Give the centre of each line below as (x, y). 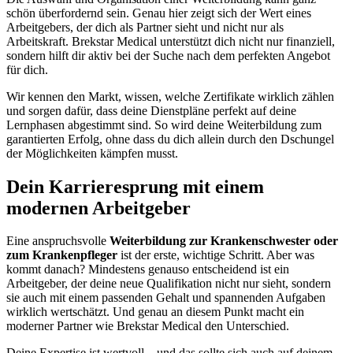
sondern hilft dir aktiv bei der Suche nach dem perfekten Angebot (168, 55)
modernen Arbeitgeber (98, 208)
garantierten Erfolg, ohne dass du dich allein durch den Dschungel (170, 139)
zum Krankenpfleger (62, 255)
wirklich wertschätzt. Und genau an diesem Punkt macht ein (155, 312)
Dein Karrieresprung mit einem (135, 186)
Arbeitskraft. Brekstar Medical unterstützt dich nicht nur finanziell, (171, 41)
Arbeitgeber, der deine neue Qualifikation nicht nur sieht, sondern (169, 284)
